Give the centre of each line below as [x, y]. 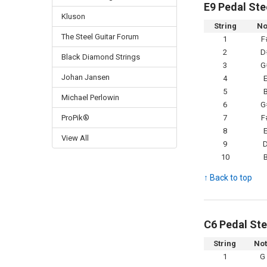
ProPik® [75, 117]
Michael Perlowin [90, 97]
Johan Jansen [85, 77]
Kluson [73, 16]
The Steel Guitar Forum [100, 36]
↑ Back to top [228, 177]
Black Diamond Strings [100, 57]
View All [75, 138]
